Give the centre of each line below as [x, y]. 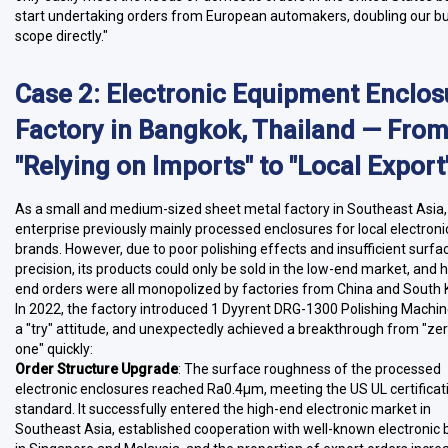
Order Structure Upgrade [96, 369]
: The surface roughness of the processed [309, 369]
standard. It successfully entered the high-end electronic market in [223, 409]
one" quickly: [54, 349]
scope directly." [61, 36]
